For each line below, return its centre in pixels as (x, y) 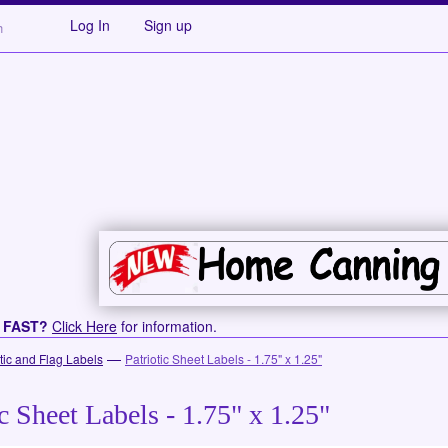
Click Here (84, 326)
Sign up (168, 25)
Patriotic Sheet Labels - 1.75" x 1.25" (223, 358)
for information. (167, 326)
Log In (90, 25)
